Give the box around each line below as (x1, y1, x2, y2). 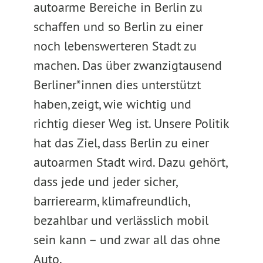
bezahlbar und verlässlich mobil (33, 212, 208, 228)
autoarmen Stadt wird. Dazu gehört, (33, 154, 227, 170)
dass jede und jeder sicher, (33, 173, 177, 190)
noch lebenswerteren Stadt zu (33, 38, 197, 54)
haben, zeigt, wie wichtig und (33, 96, 191, 112)
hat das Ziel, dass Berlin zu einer (33, 134, 209, 151)
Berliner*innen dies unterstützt (33, 76, 201, 93)
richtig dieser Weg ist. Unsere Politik (33, 115, 229, 131)
